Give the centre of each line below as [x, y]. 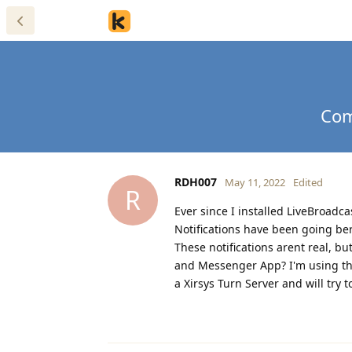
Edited [308, 182]
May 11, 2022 [255, 182]
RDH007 [196, 181]
